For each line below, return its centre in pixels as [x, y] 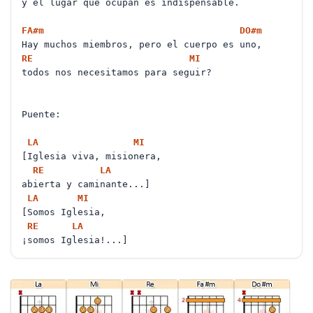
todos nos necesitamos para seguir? [119, 72]
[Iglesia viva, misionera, [94, 156]
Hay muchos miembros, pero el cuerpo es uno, [145, 44]
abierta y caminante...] [89, 184]
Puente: [44, 114]
